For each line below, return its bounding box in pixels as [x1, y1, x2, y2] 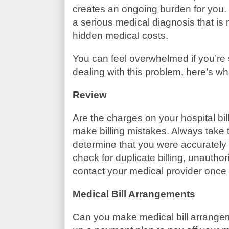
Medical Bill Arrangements [72, 188, 195, 199]
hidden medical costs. [72, 30, 168, 41]
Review [72, 89, 107, 100]
